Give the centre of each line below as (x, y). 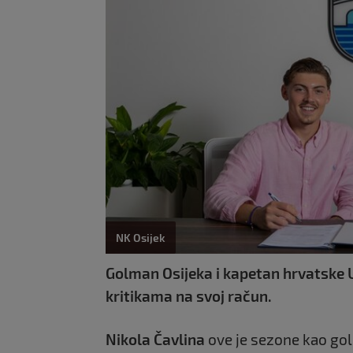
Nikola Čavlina (155, 340)
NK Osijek (141, 238)
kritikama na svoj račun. (189, 296)
